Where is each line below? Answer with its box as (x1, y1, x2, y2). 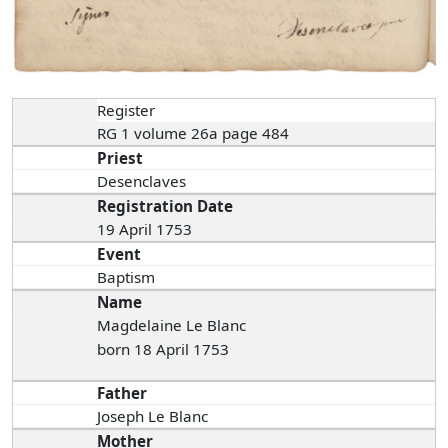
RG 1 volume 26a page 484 (97, 123, 294, 144)
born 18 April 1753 (97, 339, 230, 360)
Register (97, 100, 156, 121)
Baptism (97, 267, 156, 288)
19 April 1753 (97, 219, 193, 240)
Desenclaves (97, 171, 191, 192)
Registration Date (97, 196, 234, 217)
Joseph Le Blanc (97, 406, 209, 427)
